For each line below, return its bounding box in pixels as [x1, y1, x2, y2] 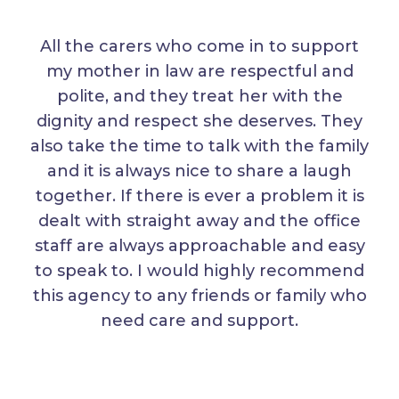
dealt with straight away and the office [38, 211, 361, 232]
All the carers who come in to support [40, 37, 359, 57]
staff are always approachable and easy [34, 236, 365, 256]
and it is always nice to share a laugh [47, 161, 352, 182]
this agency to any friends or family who [32, 286, 367, 306]
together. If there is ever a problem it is [35, 186, 364, 207]
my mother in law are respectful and [45, 61, 354, 82]
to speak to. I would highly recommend [35, 261, 364, 281]
